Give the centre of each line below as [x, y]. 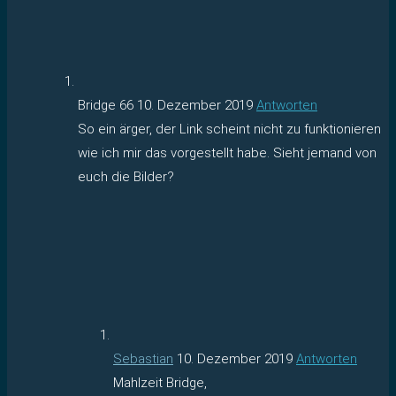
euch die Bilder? [126, 176]
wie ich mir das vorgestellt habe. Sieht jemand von [227, 152]
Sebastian [143, 358]
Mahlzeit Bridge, [160, 382]
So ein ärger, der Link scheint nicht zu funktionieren [229, 129]
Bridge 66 [107, 105]
